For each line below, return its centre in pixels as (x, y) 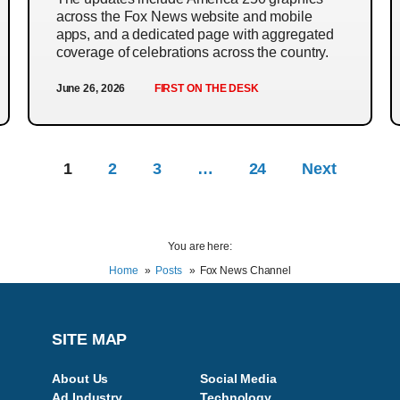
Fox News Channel (246, 271)
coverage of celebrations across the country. (192, 52)
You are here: (200, 246)
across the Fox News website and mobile (184, 17)
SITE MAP (90, 339)
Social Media (238, 379)
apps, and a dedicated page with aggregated (195, 34)
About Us (80, 379)
